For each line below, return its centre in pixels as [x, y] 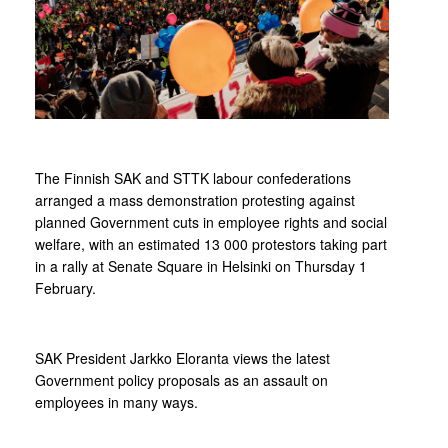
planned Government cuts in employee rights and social [211, 222]
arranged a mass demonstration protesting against [195, 200]
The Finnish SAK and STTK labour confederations [193, 178]
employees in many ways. [116, 402]
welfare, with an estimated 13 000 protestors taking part [211, 244]
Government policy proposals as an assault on [181, 380]
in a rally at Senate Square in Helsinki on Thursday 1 [201, 266]
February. [65, 288]
